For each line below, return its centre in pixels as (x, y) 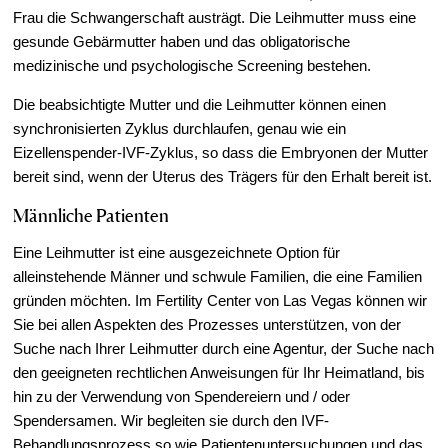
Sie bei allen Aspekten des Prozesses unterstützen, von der (207, 324)
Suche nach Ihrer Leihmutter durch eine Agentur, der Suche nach (224, 348)
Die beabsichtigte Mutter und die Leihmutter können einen (200, 104)
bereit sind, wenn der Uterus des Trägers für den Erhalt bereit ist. (223, 176)
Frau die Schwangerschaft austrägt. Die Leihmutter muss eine (215, 17)
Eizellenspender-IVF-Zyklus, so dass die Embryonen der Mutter (221, 152)
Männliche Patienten (91, 214)
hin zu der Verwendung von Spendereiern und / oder (182, 396)
